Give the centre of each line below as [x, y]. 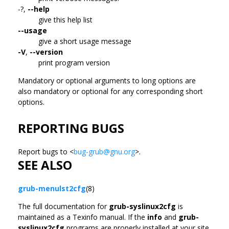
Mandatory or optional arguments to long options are [107, 80]
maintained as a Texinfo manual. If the [83, 217]
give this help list [65, 19]
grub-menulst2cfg [52, 188]
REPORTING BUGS [71, 128]
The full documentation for [63, 206]
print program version [74, 62]
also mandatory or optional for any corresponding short [110, 91]
